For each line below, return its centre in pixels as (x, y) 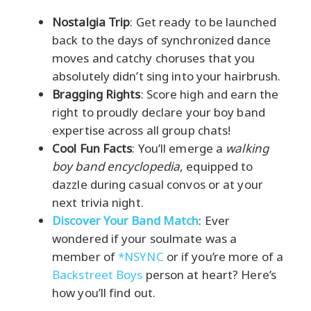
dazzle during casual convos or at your (158, 184)
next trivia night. (98, 202)
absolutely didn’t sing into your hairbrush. (167, 76)
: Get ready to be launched (203, 22)
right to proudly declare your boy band (159, 112)
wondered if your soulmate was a (145, 238)
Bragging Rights (96, 94)
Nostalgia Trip (91, 22)
